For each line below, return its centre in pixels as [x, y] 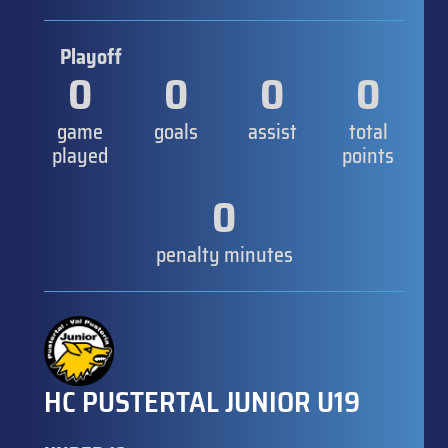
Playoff [91, 56]
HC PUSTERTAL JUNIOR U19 [202, 401]
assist [272, 131]
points [368, 155]
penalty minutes [224, 254]
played [80, 155]
